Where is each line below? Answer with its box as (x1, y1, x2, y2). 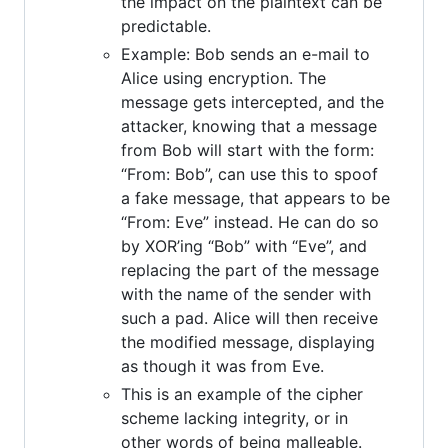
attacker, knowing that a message (121, 115, 377, 136)
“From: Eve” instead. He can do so (121, 211, 379, 232)
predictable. (121, 15, 211, 36)
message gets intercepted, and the (121, 91, 384, 112)
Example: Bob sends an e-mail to (121, 43, 370, 64)
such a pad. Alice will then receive (121, 307, 378, 328)
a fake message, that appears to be (121, 187, 390, 208)
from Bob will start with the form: (121, 139, 374, 160)
